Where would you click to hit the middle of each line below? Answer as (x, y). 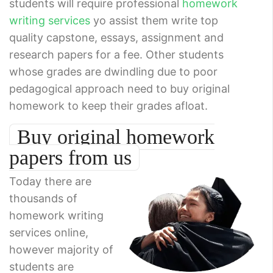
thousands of (43, 198)
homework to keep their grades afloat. (108, 105)
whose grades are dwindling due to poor (113, 71)
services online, (49, 232)
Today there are (50, 181)
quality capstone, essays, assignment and (116, 37)
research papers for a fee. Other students (116, 54)
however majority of (61, 249)
